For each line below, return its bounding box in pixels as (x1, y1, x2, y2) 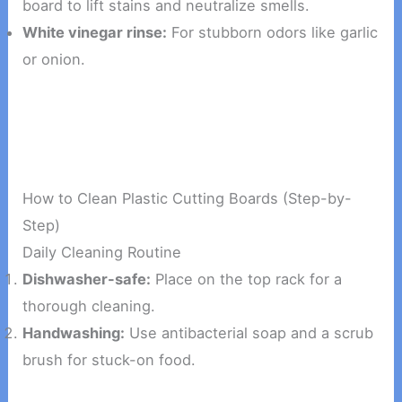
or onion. (22, 49, 86, 68)
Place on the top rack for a (151, 269, 343, 288)
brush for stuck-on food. (22, 350, 197, 369)
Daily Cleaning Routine (22, 242, 182, 261)
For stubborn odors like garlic (167, 22, 379, 41)
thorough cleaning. (22, 296, 156, 315)
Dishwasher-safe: (22, 269, 152, 288)
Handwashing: (22, 323, 126, 342)
